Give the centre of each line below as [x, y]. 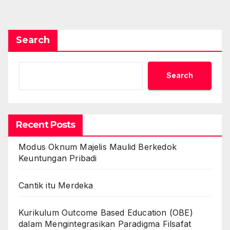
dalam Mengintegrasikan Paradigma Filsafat [105, 224]
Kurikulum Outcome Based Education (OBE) [106, 212]
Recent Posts [46, 124]
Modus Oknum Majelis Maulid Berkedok [98, 147]
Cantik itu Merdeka [56, 185]
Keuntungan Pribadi [58, 158]
